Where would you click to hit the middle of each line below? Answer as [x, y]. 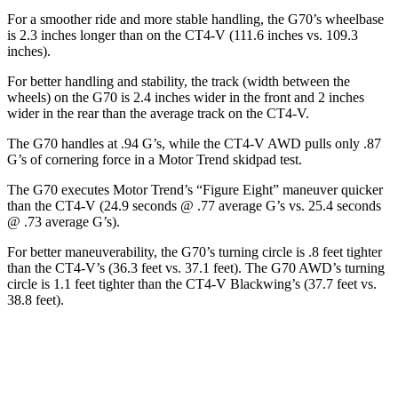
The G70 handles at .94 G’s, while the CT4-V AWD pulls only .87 [194, 144]
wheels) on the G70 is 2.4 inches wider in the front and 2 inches [186, 98]
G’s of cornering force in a [83, 160]
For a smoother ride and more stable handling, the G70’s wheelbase [195, 20]
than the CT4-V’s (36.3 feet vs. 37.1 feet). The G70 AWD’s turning [196, 268]
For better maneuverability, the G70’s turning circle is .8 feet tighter [195, 252]
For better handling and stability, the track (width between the [179, 82]
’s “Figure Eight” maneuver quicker [283, 190]
